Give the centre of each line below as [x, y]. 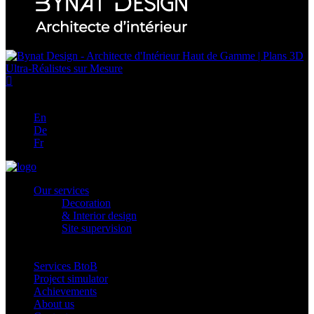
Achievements [65, 291]
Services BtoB [66, 266]
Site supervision [97, 228]
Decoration [86, 203]
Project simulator [71, 279]
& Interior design [99, 216]
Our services [61, 190]
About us [54, 304]
